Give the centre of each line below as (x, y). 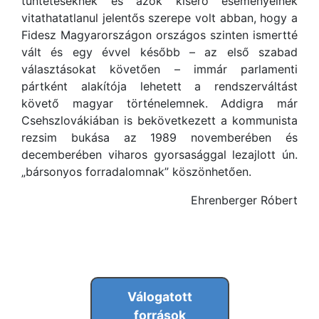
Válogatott (159, 297)
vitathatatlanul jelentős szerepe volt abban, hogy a (159, 18)
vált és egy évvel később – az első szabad (159, 52)
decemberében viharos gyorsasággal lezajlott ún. (159, 155)
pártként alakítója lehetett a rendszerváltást (159, 86)
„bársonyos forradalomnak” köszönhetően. (136, 172)
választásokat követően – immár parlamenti (159, 69)
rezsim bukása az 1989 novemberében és (159, 137)
